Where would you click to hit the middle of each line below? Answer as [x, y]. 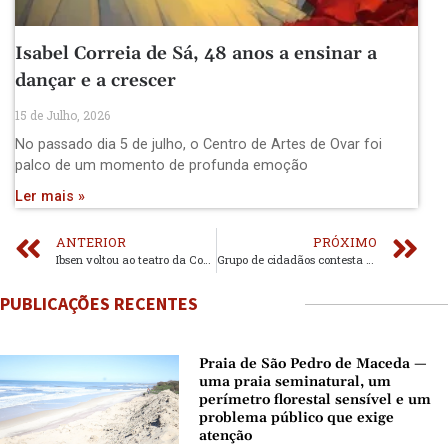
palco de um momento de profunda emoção [161, 165]
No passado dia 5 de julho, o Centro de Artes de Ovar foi [198, 144]
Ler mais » [50, 196]
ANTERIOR [91, 241]
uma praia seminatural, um [295, 381]
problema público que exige [297, 417]
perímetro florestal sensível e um [315, 399]
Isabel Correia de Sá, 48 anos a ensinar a [196, 53]
